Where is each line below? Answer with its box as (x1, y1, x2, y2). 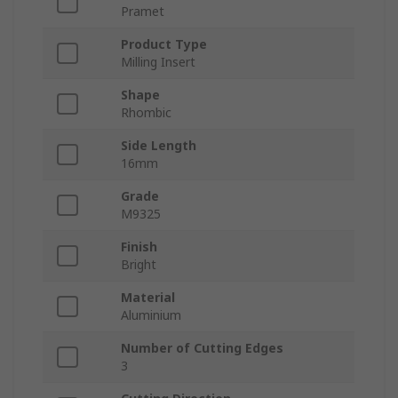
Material (121, 289, 175, 306)
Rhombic (121, 104, 171, 122)
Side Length (121, 137, 196, 155)
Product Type (121, 36, 207, 53)
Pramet (121, 3, 164, 20)
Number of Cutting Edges (121, 339, 283, 357)
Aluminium (121, 306, 181, 324)
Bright (121, 256, 156, 274)
